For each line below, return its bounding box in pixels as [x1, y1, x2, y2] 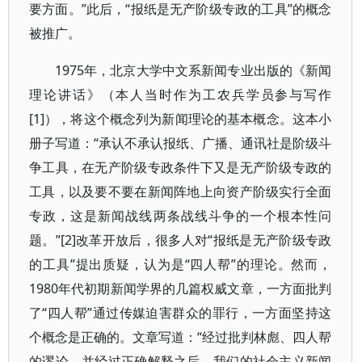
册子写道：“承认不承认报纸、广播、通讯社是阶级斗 [29, 134, 332, 152]
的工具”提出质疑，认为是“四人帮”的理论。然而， [29, 255, 332, 273]
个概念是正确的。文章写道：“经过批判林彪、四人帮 [29, 328, 332, 346]
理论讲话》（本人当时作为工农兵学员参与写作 [29, 86, 332, 103]
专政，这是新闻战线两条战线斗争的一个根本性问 [29, 207, 332, 225]
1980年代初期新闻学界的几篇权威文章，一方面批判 [29, 280, 332, 297]
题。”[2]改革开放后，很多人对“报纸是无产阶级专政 [29, 231, 332, 249]
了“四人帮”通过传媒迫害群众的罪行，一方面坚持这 [29, 304, 332, 322]
